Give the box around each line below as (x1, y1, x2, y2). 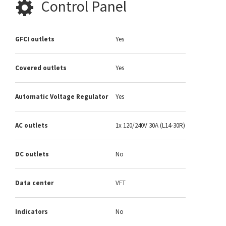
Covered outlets (15, 64, 67, 73)
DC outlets (15, 150, 49, 159)
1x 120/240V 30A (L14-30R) (116, 121, 185, 130)
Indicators (15, 207, 48, 216)
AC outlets (15, 121, 48, 130)
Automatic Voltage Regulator (15, 92, 108, 101)
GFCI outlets (15, 35, 54, 44)
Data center (15, 179, 53, 188)
